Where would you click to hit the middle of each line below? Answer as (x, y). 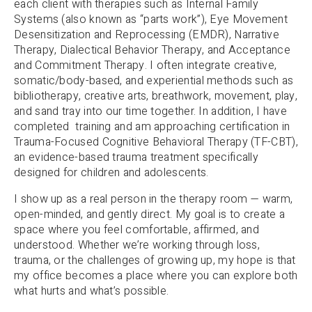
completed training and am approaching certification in (152, 126)
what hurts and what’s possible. (92, 291)
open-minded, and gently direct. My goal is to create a (150, 214)
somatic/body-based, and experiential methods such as (154, 80)
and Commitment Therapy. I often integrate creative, (146, 65)
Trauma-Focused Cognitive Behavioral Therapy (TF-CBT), (156, 142)
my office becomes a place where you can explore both (156, 275)
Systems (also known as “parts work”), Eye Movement (151, 19)
